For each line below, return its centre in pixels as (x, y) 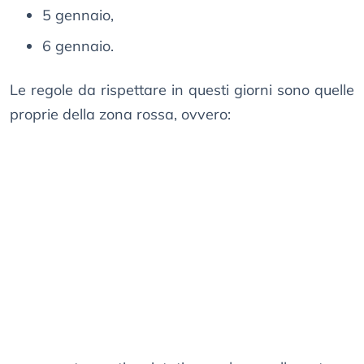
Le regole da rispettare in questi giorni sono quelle (182, 90)
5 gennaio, (78, 15)
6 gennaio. (78, 46)
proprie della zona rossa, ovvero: (120, 115)
